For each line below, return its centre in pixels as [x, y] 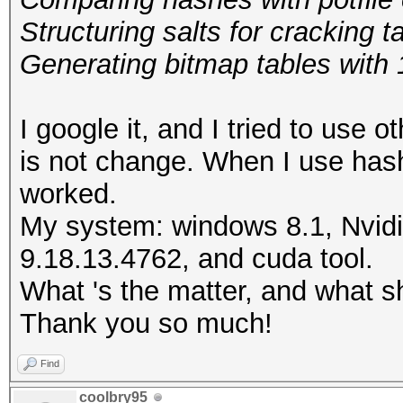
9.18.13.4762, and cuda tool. [197, 259]
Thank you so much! [146, 323]
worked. [68, 194]
